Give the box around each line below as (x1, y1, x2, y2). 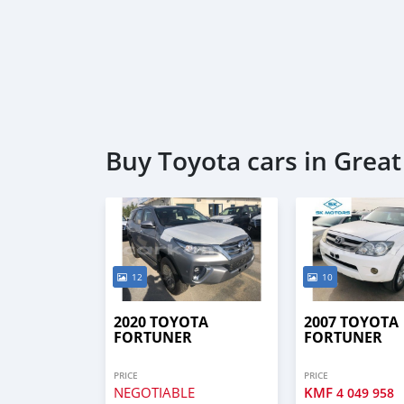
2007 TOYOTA (304, 312, 399, 333)
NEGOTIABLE (114, 383, 195, 402)
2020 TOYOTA (114, 312, 208, 333)
